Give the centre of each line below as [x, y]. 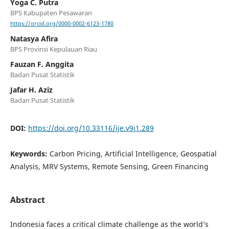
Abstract [27, 200]
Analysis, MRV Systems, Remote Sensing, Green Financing [109, 167]
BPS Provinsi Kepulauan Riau [53, 49]
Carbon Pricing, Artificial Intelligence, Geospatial [133, 154]
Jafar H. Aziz [31, 90]
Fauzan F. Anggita [42, 64]
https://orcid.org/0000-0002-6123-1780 [62, 24]
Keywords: [30, 154]
